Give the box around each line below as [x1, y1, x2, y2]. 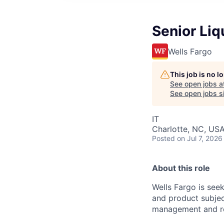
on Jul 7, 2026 [177, 134, 222, 142]
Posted [152, 134, 175, 142]
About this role [152, 163, 210, 173]
